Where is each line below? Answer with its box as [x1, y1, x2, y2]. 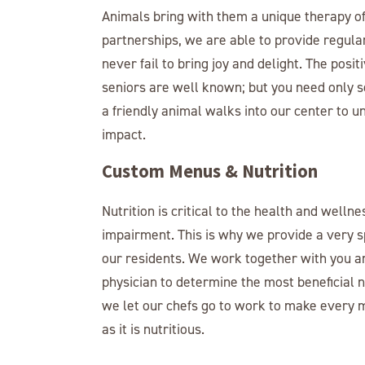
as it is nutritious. [101, 319, 204, 337]
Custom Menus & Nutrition [101, 159, 318, 182]
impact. [101, 125, 146, 143]
